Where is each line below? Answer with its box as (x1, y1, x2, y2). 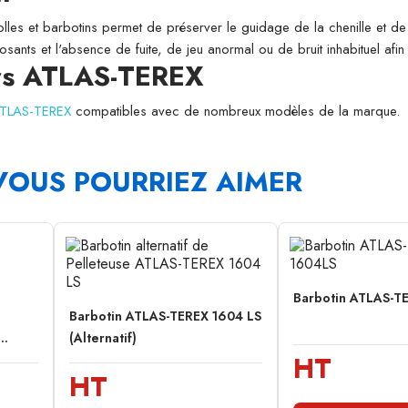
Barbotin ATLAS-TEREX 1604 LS (69, 307, 261, 326)
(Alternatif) (69, 329, 137, 348)
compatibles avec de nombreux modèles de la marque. (71, 101, 400, 121)
